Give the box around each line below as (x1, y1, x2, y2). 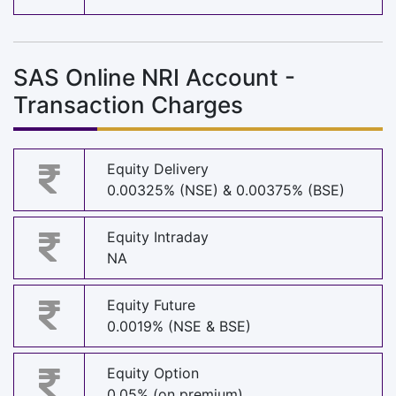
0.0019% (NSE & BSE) (107, 317, 251, 336)
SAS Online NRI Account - (13, 63, 295, 91)
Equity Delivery (107, 160, 209, 179)
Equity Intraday (107, 228, 209, 247)
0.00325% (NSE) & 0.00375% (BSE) (107, 181, 345, 200)
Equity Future (107, 296, 195, 315)
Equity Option (107, 364, 199, 383)
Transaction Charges (13, 90, 243, 118)
